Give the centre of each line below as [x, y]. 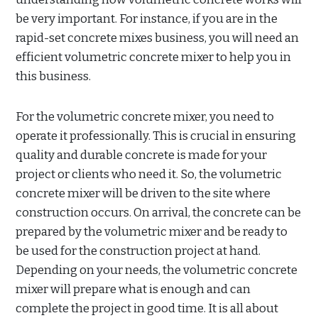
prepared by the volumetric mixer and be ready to [152, 232]
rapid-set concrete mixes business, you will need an [157, 38]
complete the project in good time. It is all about [147, 309]
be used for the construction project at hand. [138, 251]
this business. [53, 77]
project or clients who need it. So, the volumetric [149, 175]
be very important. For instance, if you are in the [147, 19]
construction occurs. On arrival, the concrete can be [158, 213]
